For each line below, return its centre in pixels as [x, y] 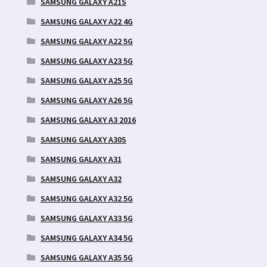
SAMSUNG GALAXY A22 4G [86, 21]
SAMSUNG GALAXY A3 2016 [88, 119]
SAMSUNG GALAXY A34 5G [86, 237]
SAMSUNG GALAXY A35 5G [86, 257]
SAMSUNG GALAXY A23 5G [86, 60]
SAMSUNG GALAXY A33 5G [86, 218]
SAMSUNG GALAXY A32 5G [86, 198]
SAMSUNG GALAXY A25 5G [86, 80]
